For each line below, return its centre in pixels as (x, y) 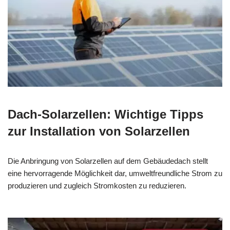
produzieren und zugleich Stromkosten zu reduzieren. (97, 185)
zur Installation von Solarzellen (99, 131)
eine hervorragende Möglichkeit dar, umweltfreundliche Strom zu (115, 173)
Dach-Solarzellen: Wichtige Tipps (106, 114)
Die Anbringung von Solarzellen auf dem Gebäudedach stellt (108, 161)
